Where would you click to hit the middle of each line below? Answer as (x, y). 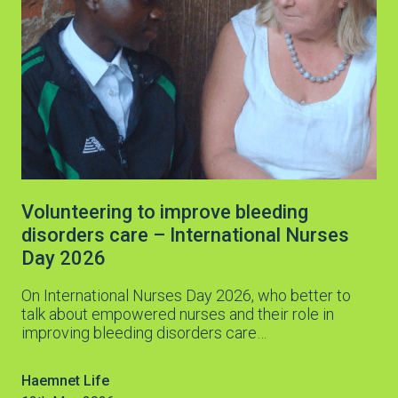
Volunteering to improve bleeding (165, 211)
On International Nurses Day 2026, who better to (186, 295)
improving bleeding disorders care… (144, 332)
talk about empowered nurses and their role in (178, 314)
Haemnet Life (65, 380)
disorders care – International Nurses (185, 235)
